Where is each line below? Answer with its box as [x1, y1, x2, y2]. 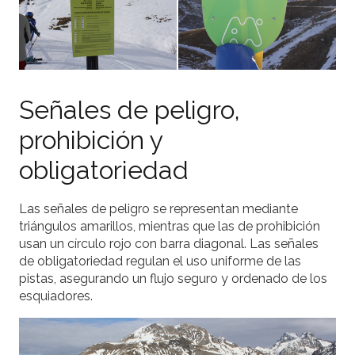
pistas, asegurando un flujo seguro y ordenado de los [19, 270, 327, 286]
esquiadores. [19, 288, 93, 303]
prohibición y [19, 124, 162, 155]
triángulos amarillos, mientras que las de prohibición [19, 218, 320, 234]
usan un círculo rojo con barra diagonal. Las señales [19, 235, 319, 251]
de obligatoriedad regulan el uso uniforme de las [19, 253, 301, 269]
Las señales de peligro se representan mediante [19, 200, 298, 216]
